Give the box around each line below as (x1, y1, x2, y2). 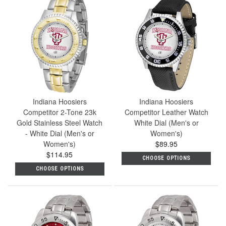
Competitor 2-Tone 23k (23, 107, 96, 118)
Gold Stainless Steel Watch (17, 118, 103, 128)
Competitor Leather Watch (124, 107, 208, 118)
